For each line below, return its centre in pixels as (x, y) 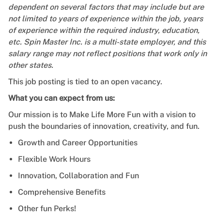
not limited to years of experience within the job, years (105, 18)
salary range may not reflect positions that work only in (107, 53)
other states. (31, 65)
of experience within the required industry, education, (104, 30)
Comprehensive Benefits (62, 192)
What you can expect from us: (61, 98)
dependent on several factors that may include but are (106, 7)
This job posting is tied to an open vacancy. (85, 81)
